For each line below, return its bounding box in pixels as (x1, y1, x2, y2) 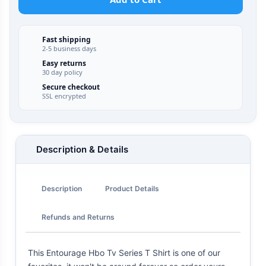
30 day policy (42, 68, 83, 77)
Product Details (105, 183, 159, 193)
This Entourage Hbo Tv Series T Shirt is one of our (28, 248, 220, 258)
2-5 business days (42, 44, 96, 53)
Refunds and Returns (42, 212, 115, 221)
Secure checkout (42, 82, 100, 93)
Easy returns (42, 58, 86, 69)
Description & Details (36, 144, 129, 156)
